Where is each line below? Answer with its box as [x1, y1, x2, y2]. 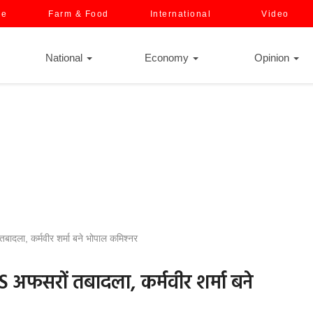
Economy [145, 52, 191, 64]
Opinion [254, 52, 292, 64]
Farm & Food [48, 9, 109, 19]
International [150, 9, 211, 19]
